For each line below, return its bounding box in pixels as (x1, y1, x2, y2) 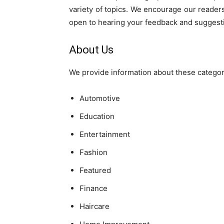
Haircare (79, 201, 109, 211)
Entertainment (79, 129, 130, 139)
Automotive (79, 93, 120, 103)
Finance (79, 183, 107, 193)
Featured (79, 165, 111, 175)
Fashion (79, 147, 107, 157)
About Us (69, 43, 113, 56)
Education (79, 111, 114, 121)
